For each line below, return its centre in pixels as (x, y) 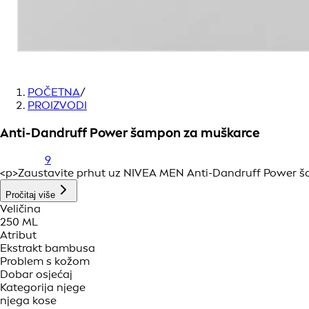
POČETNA (54, 92)
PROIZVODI (57, 105)
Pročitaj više (30, 195)
